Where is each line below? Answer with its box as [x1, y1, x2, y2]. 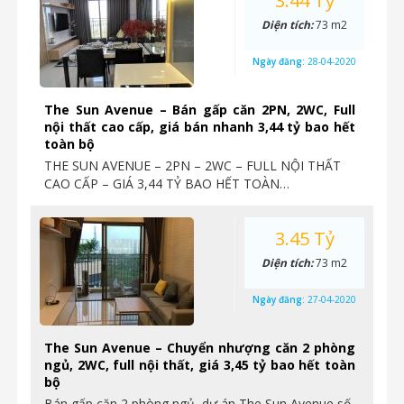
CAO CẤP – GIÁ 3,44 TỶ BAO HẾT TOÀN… [44, 175, 289, 192]
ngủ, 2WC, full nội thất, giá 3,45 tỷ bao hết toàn [44, 356, 355, 373]
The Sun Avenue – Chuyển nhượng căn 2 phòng [44, 339, 355, 356]
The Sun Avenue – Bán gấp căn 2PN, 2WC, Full [44, 101, 355, 118]
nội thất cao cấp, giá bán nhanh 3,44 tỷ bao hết [44, 118, 355, 135]
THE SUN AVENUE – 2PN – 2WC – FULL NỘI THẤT [44, 157, 341, 174]
